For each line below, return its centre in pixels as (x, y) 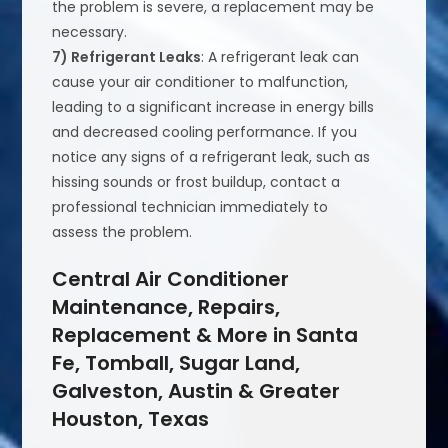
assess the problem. (122, 232)
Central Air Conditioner (171, 279)
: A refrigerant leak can (280, 57)
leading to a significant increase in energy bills (213, 107)
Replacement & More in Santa (205, 335)
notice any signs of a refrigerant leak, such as (211, 157)
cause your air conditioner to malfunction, (200, 82)
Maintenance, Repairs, (166, 307)
